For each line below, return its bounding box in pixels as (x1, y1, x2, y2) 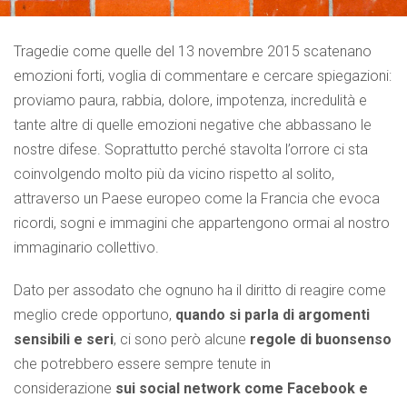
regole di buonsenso (250, 330, 392, 348)
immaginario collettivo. (14, 238, 159, 256)
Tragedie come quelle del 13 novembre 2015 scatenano (14, 42, 372, 60)
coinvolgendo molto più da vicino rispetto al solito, (14, 164, 334, 183)
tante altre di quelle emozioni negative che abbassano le (14, 115, 372, 134)
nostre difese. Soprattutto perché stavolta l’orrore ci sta (14, 140, 368, 158)
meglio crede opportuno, (14, 305, 175, 323)
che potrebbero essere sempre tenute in (14, 354, 271, 372)
